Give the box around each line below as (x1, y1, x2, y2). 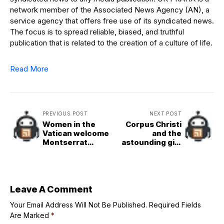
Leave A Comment (10, 183, 92, 194)
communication (42, 164, 103, 174)
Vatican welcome (42, 128, 109, 138)
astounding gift (121, 137, 181, 147)
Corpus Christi (125, 119, 181, 129)
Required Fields (149, 200, 201, 209)
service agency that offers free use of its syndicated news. (10, 15, 214, 25)
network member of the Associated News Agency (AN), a (10, 4, 209, 14)
